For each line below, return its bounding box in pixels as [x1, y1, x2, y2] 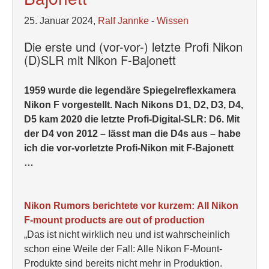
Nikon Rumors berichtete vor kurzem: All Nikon [24, 201, 238, 211]
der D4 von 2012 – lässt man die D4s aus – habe [24, 128, 241, 139]
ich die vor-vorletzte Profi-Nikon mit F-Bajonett [24, 143, 234, 153]
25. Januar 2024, [24, 16, 98, 26]
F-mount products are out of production [24, 215, 205, 225]
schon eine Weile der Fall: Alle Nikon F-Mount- [24, 244, 222, 254]
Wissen [157, 16, 189, 26]
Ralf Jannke [98, 16, 149, 26]
